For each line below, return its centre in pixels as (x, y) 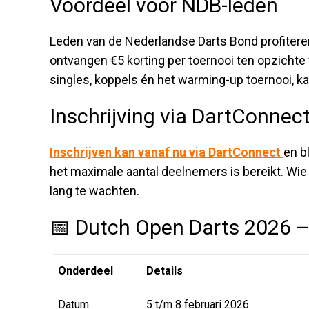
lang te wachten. (94, 190)
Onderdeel (86, 270)
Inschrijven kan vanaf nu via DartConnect (167, 152)
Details (165, 270)
